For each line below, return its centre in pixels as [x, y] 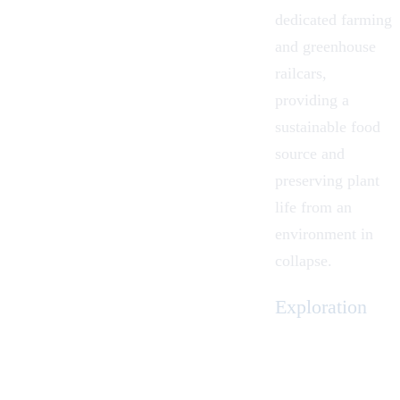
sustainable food [328, 127]
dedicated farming [333, 20]
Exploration [321, 307]
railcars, [301, 74]
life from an [313, 208]
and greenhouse [325, 47]
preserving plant [327, 181]
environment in [324, 234]
